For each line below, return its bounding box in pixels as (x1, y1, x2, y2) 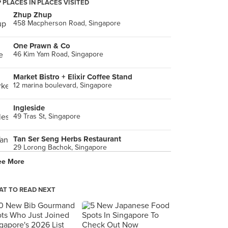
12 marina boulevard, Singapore (13, 81, 112, 90)
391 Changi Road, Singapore (13, 174, 102, 183)
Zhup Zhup (13, 10, 52, 19)
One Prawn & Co (13, 41, 70, 50)
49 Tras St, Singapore (13, 112, 80, 121)
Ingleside (13, 103, 45, 112)
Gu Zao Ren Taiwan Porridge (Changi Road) (13, 165, 164, 175)
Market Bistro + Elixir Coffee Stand (13, 72, 132, 81)
